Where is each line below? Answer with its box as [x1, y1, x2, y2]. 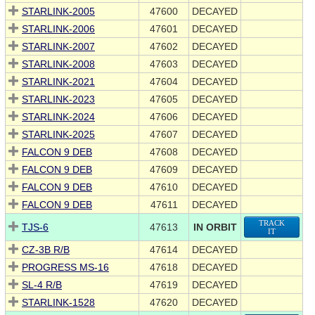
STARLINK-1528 [22, 297, 95, 309]
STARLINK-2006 [22, 23, 95, 35]
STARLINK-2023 [22, 94, 95, 105]
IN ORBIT [193, 221, 237, 233]
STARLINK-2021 [22, 76, 95, 88]
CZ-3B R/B [22, 244, 70, 256]
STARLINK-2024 [22, 111, 95, 123]
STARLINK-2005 [22, 6, 95, 18]
